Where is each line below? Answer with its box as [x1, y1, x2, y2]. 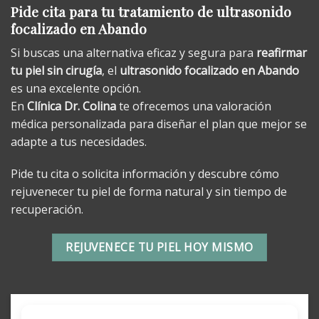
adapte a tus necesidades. [11, 133, 147, 150]
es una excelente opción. [11, 80, 141, 96]
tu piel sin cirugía [11, 62, 102, 78]
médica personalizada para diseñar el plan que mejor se [11, 115, 307, 132]
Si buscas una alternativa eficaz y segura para [11, 44, 256, 61]
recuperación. [11, 202, 83, 218]
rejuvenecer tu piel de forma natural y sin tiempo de [11, 184, 287, 200]
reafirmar [256, 44, 307, 61]
